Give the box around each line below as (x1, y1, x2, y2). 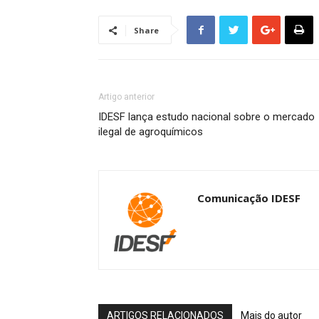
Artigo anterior (98, 92, 155, 102)
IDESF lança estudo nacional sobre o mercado (98, 110, 315, 123)
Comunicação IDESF (197, 191, 300, 205)
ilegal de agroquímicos (98, 125, 203, 138)
